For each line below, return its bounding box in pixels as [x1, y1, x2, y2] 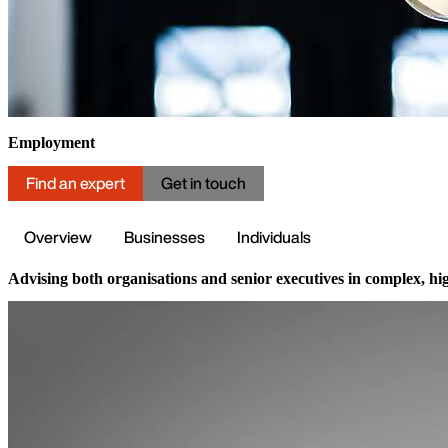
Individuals [237, 224, 311, 249]
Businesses [124, 224, 205, 249]
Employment [8, 134, 95, 152]
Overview [24, 224, 92, 249]
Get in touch [161, 170, 246, 195]
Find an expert [26, 170, 125, 195]
